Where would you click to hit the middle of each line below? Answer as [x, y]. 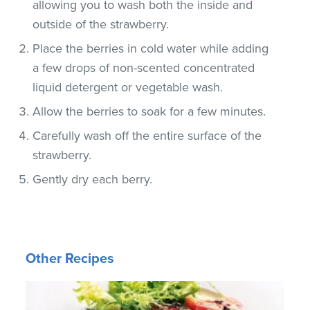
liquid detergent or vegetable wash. [128, 87]
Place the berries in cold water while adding [151, 48]
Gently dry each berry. [93, 179]
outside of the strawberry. [101, 24]
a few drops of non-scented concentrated [144, 67]
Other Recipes [70, 258]
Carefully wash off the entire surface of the [147, 135]
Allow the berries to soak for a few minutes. [149, 111]
